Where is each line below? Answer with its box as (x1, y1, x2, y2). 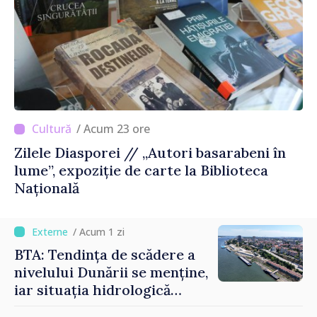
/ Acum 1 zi (73, 225, 125, 239)
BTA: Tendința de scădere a (14, 246, 195, 264)
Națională (14, 179, 79, 197)
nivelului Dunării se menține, (14, 263, 208, 282)
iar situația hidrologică (14, 281, 171, 299)
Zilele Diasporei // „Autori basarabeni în (14, 144, 286, 162)
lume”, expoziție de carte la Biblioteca (14, 161, 268, 180)
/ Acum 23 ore (83, 121, 150, 137)
